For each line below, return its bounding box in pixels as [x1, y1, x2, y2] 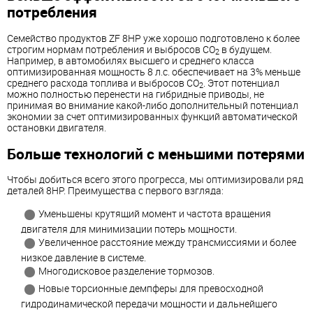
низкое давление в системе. [21, 251, 146, 265]
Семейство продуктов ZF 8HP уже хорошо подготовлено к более [7, 31, 300, 45]
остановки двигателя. [7, 120, 106, 134]
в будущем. [219, 42, 272, 56]
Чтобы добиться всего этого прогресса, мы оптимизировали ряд [7, 173, 303, 187]
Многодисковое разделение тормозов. [38, 264, 214, 278]
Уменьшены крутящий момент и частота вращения [38, 207, 271, 221]
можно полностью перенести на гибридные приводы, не [7, 87, 264, 101]
